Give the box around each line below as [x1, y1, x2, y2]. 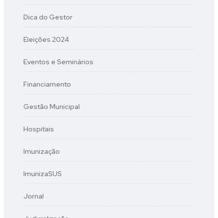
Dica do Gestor [23, 13, 73, 21]
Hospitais [23, 125, 54, 133]
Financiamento [23, 80, 71, 89]
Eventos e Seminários [23, 57, 93, 66]
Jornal [23, 192, 44, 200]
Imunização [23, 147, 60, 156]
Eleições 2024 [23, 35, 69, 44]
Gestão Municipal [23, 102, 80, 111]
